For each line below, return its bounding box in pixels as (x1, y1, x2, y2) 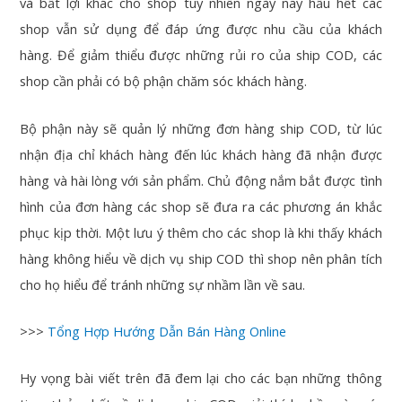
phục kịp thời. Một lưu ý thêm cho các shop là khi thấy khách (20, 223, 382, 241)
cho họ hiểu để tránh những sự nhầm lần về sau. (20, 275, 306, 293)
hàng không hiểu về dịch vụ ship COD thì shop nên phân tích (20, 249, 382, 267)
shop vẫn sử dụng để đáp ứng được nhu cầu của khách (20, 20, 382, 39)
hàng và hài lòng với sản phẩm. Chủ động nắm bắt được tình (20, 170, 382, 189)
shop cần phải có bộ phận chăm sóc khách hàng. (20, 72, 308, 91)
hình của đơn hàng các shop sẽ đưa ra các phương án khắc (20, 197, 382, 215)
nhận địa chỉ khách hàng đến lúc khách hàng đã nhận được (20, 144, 382, 163)
